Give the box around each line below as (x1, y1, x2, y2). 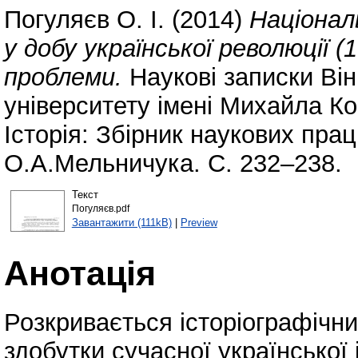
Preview (180, 216, 217, 229)
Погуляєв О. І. (4, 6, 165, 34)
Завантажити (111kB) (71, 216, 172, 229)
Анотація (4, 253, 156, 292)
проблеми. (4, 63, 122, 92)
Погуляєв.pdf (71, 203, 129, 213)
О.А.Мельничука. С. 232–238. (4, 149, 342, 178)
